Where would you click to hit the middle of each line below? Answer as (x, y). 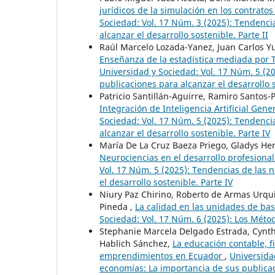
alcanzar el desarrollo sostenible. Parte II (184, 35)
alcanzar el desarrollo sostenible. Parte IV (185, 133)
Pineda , (117, 207)
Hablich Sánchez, (136, 244)
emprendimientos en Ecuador (162, 256)
